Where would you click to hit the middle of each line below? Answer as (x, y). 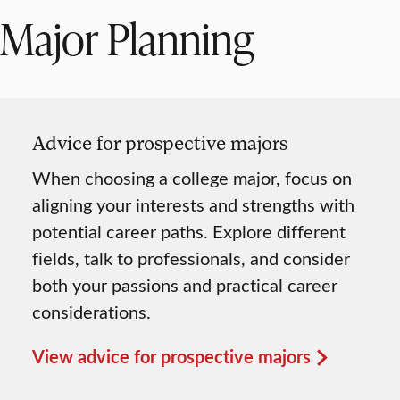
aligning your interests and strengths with (193, 204)
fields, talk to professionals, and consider (191, 258)
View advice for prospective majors (171, 357)
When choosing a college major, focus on (192, 178)
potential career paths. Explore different (189, 231)
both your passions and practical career (185, 285)
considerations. (92, 312)
